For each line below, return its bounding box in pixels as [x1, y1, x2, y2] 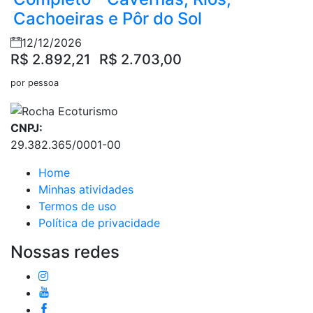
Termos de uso [38, 198, 117, 213]
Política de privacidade [38, 215, 160, 230]
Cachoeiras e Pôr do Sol [13, 8, 202, 29]
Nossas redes [10, 241, 119, 262]
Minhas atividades [38, 182, 133, 196]
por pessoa [10, 77, 59, 88]
